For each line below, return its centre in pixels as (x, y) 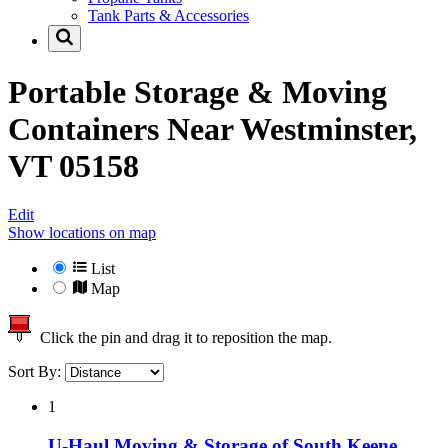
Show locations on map (82, 233)
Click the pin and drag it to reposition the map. (182, 338)
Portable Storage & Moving (197, 91)
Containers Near (124, 128)
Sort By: (36, 372)
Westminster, (328, 128)
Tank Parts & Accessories (168, 16)
